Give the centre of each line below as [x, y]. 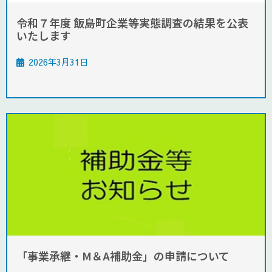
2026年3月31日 [58, 62]
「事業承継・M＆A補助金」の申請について [123, 256]
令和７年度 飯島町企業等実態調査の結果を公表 [132, 23]
